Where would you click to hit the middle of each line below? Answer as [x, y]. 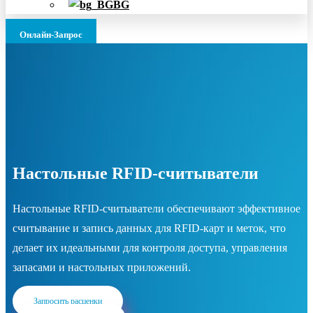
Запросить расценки [68, 301]
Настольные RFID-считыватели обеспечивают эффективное [156, 209]
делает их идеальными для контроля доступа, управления [150, 248]
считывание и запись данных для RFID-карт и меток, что [149, 228]
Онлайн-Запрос [51, 35]
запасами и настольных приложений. [102, 268]
